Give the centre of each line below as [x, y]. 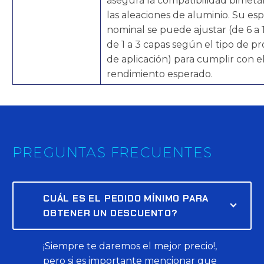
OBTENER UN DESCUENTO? [110, 213]
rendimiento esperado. [160, 74]
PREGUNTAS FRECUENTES [112, 152]
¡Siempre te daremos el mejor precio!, [130, 246]
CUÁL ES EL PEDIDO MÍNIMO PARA [126, 199]
